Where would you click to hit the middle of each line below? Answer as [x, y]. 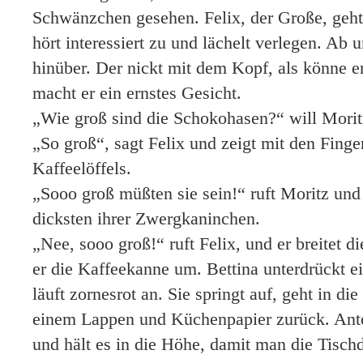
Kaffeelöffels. [82, 168]
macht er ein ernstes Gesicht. [137, 93]
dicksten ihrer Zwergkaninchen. [146, 218]
